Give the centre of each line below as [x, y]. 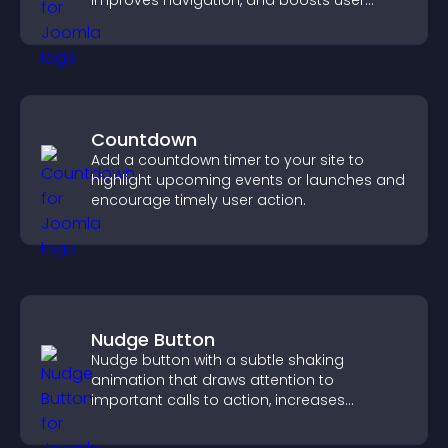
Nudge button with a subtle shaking [217, 360]
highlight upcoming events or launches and [248, 180]
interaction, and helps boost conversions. [239, 420]
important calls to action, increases [218, 400]
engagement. [140, 20]
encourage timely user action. [198, 200]
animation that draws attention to [212, 380]
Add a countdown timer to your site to [227, 160]
